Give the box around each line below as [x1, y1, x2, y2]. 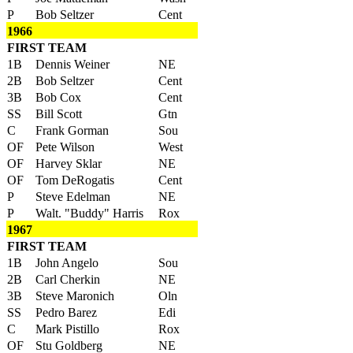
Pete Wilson [35, 140, 95, 154]
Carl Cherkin [35, 273, 100, 286]
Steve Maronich [35, 289, 114, 303]
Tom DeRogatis [35, 173, 114, 187]
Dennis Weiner [35, 58, 110, 71]
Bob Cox [35, 91, 81, 104]
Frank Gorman [35, 124, 109, 137]
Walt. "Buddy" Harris [35, 206, 143, 220]
